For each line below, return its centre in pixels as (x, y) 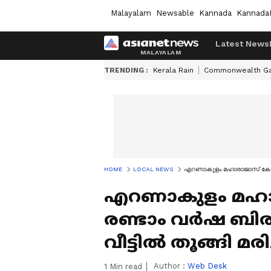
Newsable (175, 13)
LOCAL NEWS (153, 169)
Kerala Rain (173, 70)
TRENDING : (126, 70)
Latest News (242, 44)
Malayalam (131, 13)
